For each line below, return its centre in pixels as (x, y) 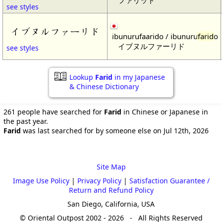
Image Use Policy (41, 181)
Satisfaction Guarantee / (169, 181)
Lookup (82, 77)
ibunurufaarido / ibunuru (155, 36)
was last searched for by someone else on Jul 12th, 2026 (115, 131)
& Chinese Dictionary (104, 86)
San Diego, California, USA (111, 204)
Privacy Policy (99, 181)
